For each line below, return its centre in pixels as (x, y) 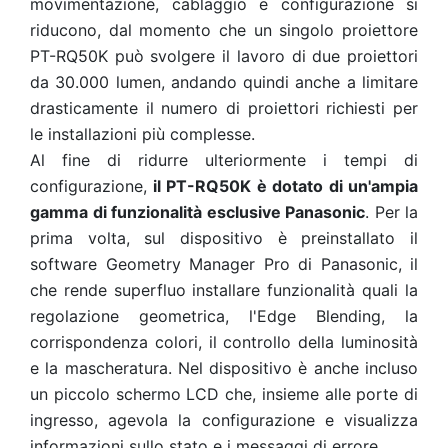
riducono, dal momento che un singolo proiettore (224, 30)
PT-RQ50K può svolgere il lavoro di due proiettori (224, 56)
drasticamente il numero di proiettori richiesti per (224, 108)
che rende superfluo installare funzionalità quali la (224, 290)
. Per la (391, 212)
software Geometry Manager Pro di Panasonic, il (224, 264)
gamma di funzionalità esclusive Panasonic (197, 212)
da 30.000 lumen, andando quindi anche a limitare (224, 82)
